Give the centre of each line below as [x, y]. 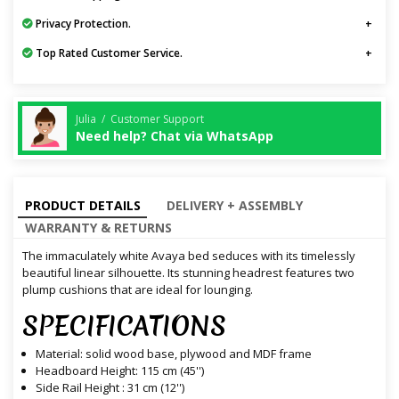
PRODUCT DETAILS [82, 206]
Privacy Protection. [82, 24]
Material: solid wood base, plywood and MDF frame [174, 354]
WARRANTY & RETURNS [98, 228]
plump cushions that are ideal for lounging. [138, 290]
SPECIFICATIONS [124, 327]
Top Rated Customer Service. [108, 53]
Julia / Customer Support [140, 118]
